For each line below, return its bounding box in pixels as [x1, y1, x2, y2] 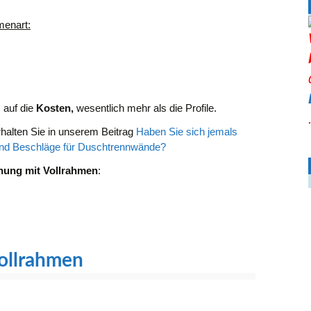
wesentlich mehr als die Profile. [74, 102, 217, 114]
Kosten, [36, 102, 74, 114]
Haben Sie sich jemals [136, 126, 237, 137]
